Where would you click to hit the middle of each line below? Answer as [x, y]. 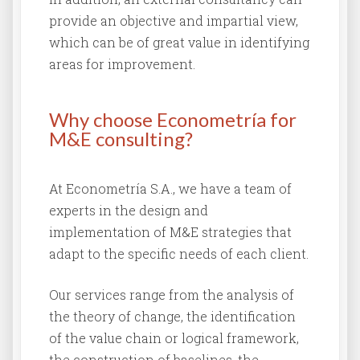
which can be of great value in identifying [179, 42]
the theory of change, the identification [172, 316]
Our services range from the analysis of [172, 294]
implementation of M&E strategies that [170, 231]
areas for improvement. [122, 63]
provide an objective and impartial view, [174, 20]
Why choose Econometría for [173, 119]
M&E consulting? [121, 138]
